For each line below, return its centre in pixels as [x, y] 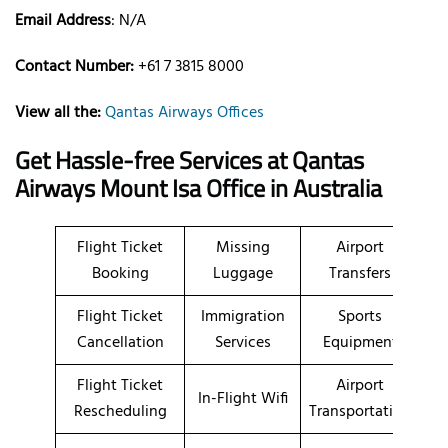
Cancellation [120, 342]
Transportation [360, 411]
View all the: [58, 112]
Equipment [360, 342]
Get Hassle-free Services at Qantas [189, 159]
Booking [120, 273]
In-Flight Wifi [242, 398]
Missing [242, 247]
